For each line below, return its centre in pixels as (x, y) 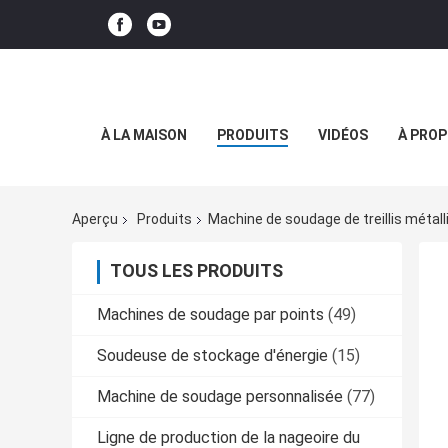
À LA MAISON (144, 135)
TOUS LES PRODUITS (196, 271)
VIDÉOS (343, 135)
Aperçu (95, 219)
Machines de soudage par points (210, 315)
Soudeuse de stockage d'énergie (212, 356)
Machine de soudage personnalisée (220, 397)
